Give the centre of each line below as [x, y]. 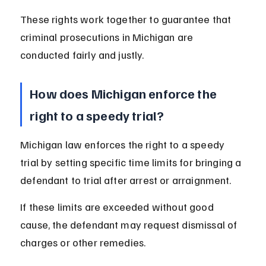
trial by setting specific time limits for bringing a [132, 162]
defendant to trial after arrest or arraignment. [126, 180]
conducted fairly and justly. [82, 55]
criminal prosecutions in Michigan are [108, 37]
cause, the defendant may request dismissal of [130, 225]
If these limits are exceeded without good [118, 207]
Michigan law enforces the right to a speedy [124, 145]
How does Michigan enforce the [125, 94]
